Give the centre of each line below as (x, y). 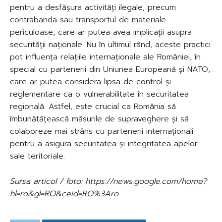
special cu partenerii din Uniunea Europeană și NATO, (110, 69)
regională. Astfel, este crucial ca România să (93, 106)
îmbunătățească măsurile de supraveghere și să (99, 119)
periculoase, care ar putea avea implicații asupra (101, 32)
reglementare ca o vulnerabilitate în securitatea (99, 94)
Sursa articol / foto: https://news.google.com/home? (108, 181)
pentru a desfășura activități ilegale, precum (93, 7)
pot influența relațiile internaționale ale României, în (105, 57)
